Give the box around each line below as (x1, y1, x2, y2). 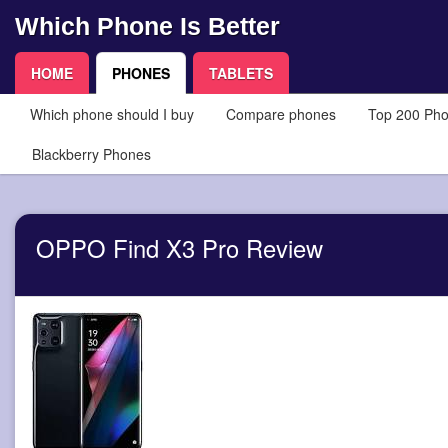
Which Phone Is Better (15, 11, 280, 40)
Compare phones (226, 104, 336, 125)
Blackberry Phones (32, 144, 151, 165)
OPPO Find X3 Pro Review (36, 231, 323, 266)
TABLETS (209, 63, 273, 84)
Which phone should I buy (30, 104, 194, 125)
